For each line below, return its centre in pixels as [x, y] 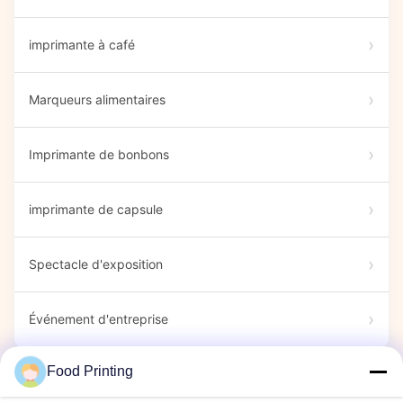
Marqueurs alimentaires [97, 99]
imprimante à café [82, 45]
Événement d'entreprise [99, 319]
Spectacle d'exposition [96, 264]
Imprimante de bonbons [99, 154]
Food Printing [90, 371]
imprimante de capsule [96, 209]
